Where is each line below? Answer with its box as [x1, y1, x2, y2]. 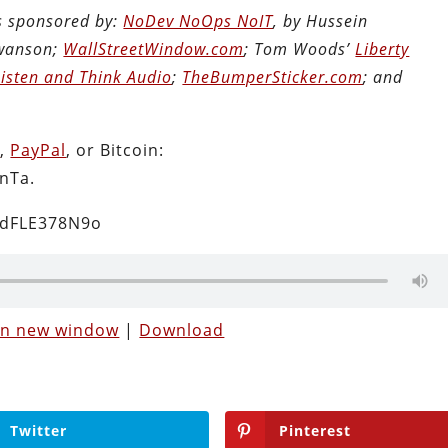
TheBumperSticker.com [182, 65, 364, 88]
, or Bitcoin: [66, 138, 165, 161]
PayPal [10, 138, 67, 161]
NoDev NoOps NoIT [123, 9, 274, 32]
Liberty [355, 37, 410, 60]
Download [139, 318, 225, 341]
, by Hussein [273, 9, 369, 32]
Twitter [9, 420, 67, 440]
